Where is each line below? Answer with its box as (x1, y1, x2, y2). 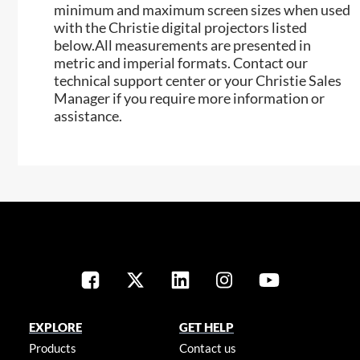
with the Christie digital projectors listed (54, 18, 308, 37)
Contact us (179, 341, 237, 356)
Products (28, 341, 76, 356)
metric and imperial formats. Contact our (54, 54, 309, 72)
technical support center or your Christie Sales (54, 72, 342, 90)
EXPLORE (28, 320, 82, 335)
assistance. (54, 107, 123, 125)
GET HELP (179, 320, 235, 335)
